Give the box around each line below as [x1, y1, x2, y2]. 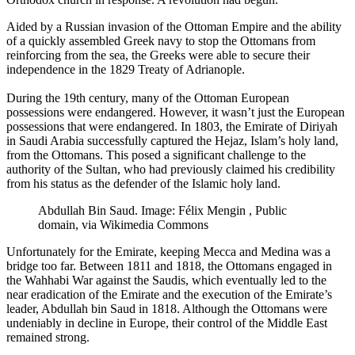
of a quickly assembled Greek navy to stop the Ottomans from [6, 33, 315, 48]
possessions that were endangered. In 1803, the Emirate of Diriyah [6, 120, 338, 134]
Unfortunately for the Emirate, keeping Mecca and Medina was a [6, 245, 330, 259]
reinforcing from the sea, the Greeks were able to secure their [6, 48, 310, 62]
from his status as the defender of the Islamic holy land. [6, 177, 281, 191]
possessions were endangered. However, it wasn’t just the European [6, 105, 345, 120]
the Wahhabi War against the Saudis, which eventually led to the [6, 273, 326, 288]
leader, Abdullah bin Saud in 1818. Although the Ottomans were [6, 302, 327, 316]
